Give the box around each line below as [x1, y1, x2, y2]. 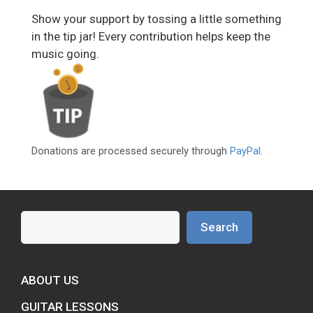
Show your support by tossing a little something [31, 12, 282, 27]
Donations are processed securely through [31, 145, 230, 158]
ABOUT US [21, 273, 79, 288]
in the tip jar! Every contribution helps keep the [31, 29, 270, 44]
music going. [31, 47, 99, 61]
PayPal [230, 145, 261, 158]
